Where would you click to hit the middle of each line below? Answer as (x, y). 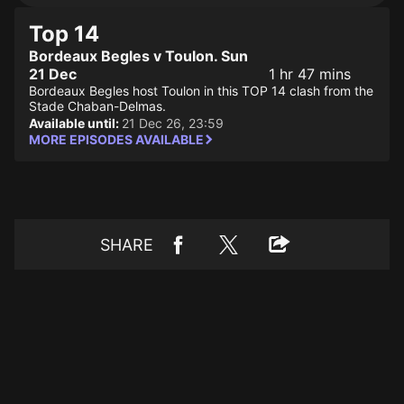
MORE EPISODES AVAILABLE (116, 139)
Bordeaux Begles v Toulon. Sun (138, 56)
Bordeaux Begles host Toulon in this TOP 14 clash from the (201, 91)
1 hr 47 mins (309, 74)
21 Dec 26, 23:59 (173, 123)
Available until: (75, 123)
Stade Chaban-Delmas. (97, 106)
